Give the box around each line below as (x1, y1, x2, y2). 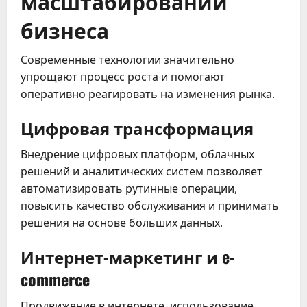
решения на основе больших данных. (21, 214, 223, 230)
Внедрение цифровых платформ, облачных (21, 146, 254, 162)
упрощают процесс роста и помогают (21, 69, 225, 84)
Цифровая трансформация (21, 114, 254, 140)
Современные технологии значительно (21, 51, 234, 67)
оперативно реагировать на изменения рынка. (21, 86, 275, 101)
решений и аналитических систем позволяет (21, 163, 262, 179)
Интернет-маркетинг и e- (21, 243, 235, 269)
